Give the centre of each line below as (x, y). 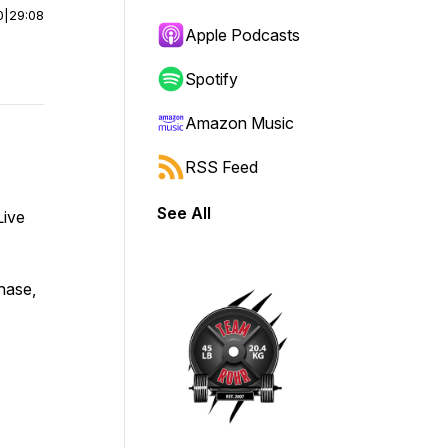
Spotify (211, 79)
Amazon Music (239, 123)
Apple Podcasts (242, 35)
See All (184, 213)
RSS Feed (221, 167)
